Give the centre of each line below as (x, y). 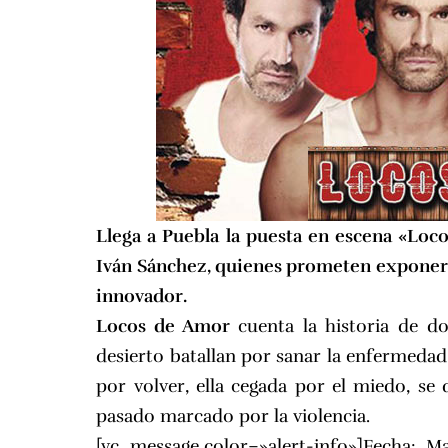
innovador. (144, 296)
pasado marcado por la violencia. (233, 416)
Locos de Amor (167, 326)
